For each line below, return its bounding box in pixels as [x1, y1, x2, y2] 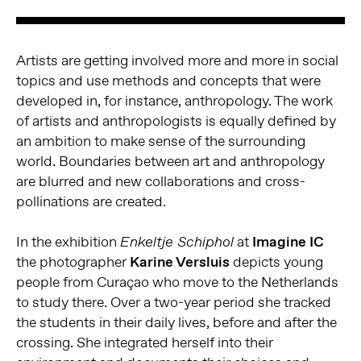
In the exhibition [15, 232, 120, 252]
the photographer [15, 252, 130, 272]
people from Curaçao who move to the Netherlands [15, 272, 338, 293]
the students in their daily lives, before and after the [15, 313, 337, 333]
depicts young [229, 252, 323, 272]
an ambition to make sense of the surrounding [15, 131, 305, 151]
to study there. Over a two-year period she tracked [15, 293, 331, 313]
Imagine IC [251, 232, 324, 252]
